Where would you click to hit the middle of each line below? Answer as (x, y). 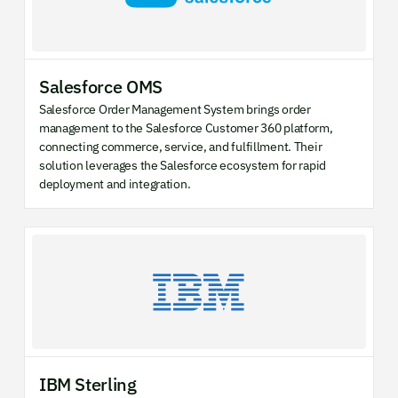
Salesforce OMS (100, 87)
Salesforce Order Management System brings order (175, 110)
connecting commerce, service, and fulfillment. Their (180, 147)
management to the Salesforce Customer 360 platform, (186, 128)
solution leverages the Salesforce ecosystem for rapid (183, 166)
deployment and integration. (115, 184)
